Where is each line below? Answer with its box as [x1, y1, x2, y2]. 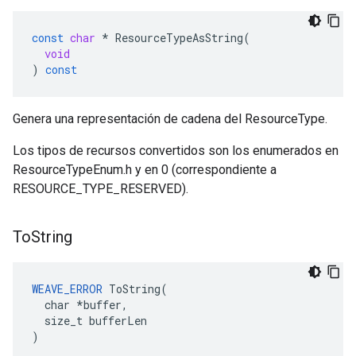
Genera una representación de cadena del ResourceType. [13, 111, 327, 126]
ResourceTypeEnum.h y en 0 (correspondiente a [13, 162, 277, 177]
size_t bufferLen [32, 313, 147, 328]
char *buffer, [32, 297, 128, 312]
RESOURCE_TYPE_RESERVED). [13, 181, 188, 196]
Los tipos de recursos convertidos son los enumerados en [13, 143, 339, 158]
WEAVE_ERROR [32, 281, 103, 296]
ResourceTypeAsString [115, 30, 243, 45]
